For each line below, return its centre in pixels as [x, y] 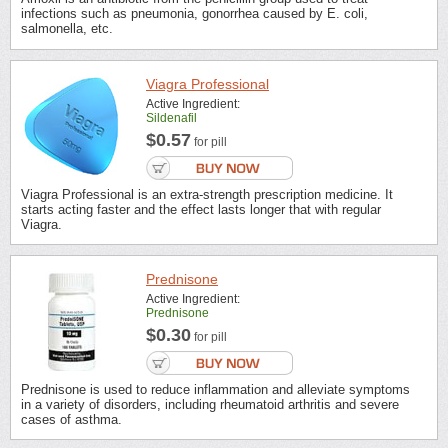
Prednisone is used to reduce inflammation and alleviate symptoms [215, 389]
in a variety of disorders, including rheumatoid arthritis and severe [210, 404]
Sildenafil [171, 117]
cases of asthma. [71, 419]
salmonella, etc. [67, 29]
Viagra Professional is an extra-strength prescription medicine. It [207, 194]
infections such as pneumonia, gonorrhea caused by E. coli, [194, 14]
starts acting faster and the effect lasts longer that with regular [201, 209]
